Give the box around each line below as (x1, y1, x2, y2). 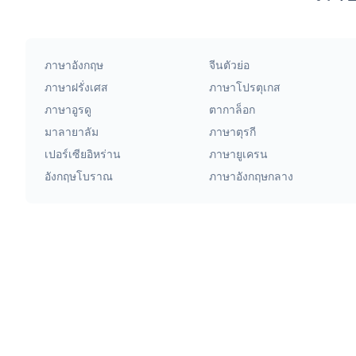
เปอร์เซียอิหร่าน (44, 146, 121, 161)
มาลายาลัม (44, 124, 99, 139)
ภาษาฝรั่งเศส (44, 79, 108, 95)
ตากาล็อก (208, 102, 255, 117)
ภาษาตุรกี (208, 124, 256, 139)
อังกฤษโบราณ (44, 168, 113, 184)
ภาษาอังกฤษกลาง (208, 168, 293, 184)
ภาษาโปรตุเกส (208, 79, 281, 95)
